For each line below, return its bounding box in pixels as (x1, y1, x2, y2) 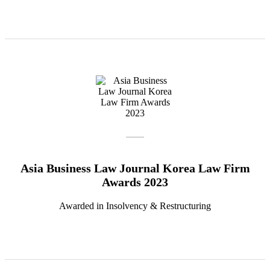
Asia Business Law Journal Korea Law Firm (20, 162, 250, 175)
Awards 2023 (102, 175, 168, 189)
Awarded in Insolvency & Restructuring (59, 201, 211, 212)
